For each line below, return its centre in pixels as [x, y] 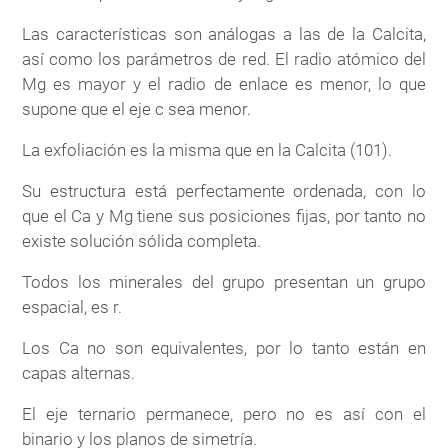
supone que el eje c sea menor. [137, 109]
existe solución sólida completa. [142, 241]
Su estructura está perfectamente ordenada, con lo [224, 191]
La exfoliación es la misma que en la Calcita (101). [207, 150]
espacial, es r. [72, 307]
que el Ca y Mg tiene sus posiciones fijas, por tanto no [224, 216]
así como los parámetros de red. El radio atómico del [224, 59]
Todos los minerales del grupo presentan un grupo [224, 282]
